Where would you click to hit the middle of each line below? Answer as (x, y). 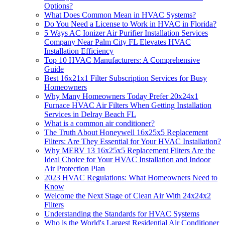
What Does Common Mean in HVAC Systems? (120, 15)
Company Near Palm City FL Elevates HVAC (118, 42)
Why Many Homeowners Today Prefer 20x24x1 (121, 96)
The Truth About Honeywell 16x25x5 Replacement (126, 133)
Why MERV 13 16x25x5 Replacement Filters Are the (130, 151)
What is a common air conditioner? (99, 124)
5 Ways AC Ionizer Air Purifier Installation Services (126, 33)
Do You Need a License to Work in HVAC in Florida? (130, 24)
